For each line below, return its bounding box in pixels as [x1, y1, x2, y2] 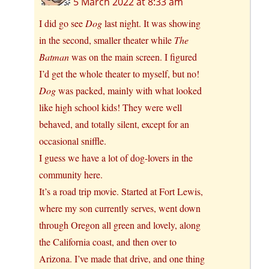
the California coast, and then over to [39, 235, 177, 248]
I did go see [39, 16, 85, 29]
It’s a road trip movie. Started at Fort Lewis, [39, 184, 203, 198]
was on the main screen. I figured [69, 50, 197, 63]
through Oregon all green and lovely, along [39, 218, 201, 231]
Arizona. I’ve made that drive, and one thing [39, 252, 205, 265]
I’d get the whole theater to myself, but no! [39, 67, 199, 80]
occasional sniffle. [39, 134, 106, 147]
